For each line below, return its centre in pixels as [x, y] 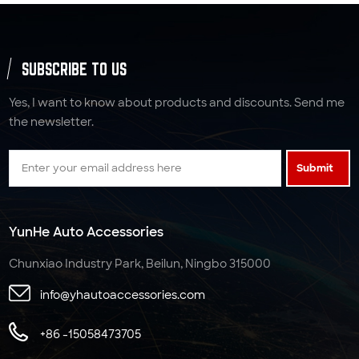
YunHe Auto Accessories [87, 232]
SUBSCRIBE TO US [75, 69]
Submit [315, 167]
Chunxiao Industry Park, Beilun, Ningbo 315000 [140, 264]
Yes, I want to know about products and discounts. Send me [177, 102]
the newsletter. [52, 121]
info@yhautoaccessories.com [122, 294]
